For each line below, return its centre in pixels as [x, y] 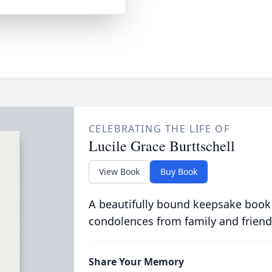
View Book [119, 172]
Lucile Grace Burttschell [161, 146]
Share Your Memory [136, 262]
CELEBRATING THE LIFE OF [159, 129]
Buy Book [178, 172]
